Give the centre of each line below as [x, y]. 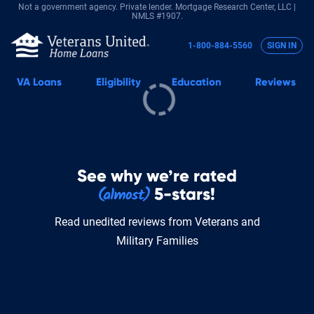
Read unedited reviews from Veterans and [157, 221]
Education [197, 82]
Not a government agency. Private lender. [96, 7]
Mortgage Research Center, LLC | [235, 7]
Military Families [157, 240]
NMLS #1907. [157, 16]
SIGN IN [282, 46]
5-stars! [183, 194]
